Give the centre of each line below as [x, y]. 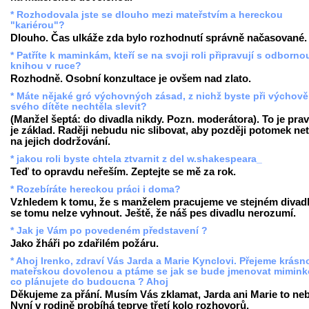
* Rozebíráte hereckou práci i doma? [96, 189]
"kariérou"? [38, 25]
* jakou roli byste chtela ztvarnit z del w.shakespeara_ [136, 159]
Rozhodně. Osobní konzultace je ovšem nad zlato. [131, 79]
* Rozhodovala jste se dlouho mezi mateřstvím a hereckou [147, 15]
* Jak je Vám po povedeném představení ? [109, 231]
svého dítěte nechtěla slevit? [79, 107]
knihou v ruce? [46, 66]
